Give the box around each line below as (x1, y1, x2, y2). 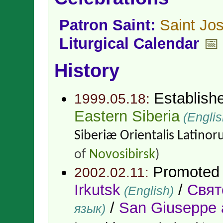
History (54, 60, 119, 82)
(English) (120, 183, 174, 198)
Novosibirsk (89, 147, 155, 162)
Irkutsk (74, 181, 120, 199)
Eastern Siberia (74, 107, 180, 125)
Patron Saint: (59, 16, 160, 34)
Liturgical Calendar (59, 35, 199, 53)
